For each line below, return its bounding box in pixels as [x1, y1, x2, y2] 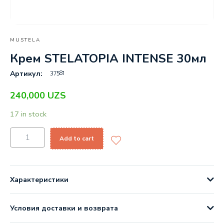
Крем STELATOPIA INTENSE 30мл [10, 50, 206, 67]
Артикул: [10, 69, 42, 79]
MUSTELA [10, 36, 40, 43]
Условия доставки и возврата [10, 203, 118, 213]
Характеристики [10, 174, 68, 184]
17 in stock [10, 109, 46, 119]
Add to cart [59, 134, 94, 142]
